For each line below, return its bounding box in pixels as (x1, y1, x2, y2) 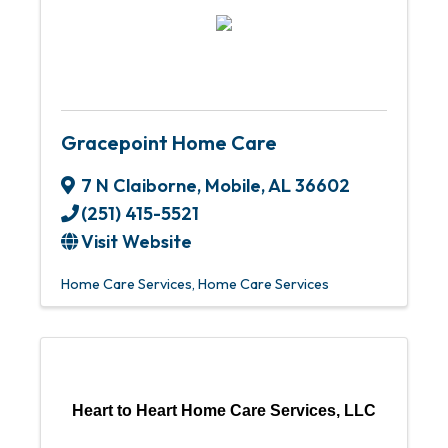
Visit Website (81, 230, 192, 253)
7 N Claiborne (81, 174, 197, 197)
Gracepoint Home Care (61, 130, 277, 155)
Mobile (205, 174, 261, 197)
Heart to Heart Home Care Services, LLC (72, 402, 376, 419)
